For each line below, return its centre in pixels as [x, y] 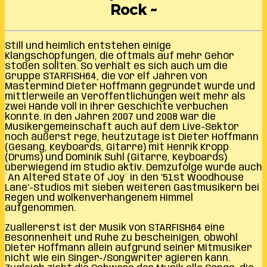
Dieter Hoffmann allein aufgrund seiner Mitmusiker [128, 248]
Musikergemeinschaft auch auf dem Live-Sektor [122, 127]
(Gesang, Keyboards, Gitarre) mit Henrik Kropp [117, 147]
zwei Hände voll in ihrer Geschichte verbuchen [117, 107]
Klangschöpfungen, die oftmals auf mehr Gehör [119, 56]
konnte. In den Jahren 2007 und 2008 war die [110, 117]
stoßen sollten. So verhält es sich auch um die [116, 66]
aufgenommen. [40, 208]
